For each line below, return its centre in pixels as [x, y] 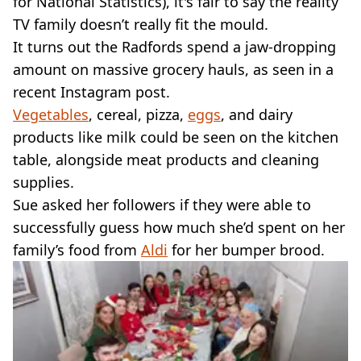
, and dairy [257, 114]
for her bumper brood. [246, 249]
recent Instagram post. [91, 91]
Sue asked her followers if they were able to [162, 204]
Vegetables [51, 114]
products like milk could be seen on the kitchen [176, 137]
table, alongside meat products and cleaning [166, 159]
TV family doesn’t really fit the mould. [141, 24]
